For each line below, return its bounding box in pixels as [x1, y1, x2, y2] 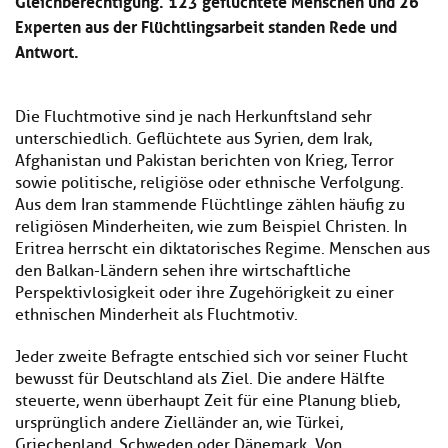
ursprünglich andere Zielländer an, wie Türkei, [15, 413, 343, 434]
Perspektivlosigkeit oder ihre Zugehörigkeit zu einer [15, 283, 394, 304]
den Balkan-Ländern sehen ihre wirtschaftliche [15, 261, 351, 282]
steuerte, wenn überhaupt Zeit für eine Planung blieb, [15, 391, 400, 412]
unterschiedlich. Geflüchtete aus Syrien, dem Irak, [15, 129, 372, 150]
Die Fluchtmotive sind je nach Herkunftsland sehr [15, 107, 372, 128]
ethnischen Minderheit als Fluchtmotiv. [15, 305, 298, 326]
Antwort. [15, 37, 79, 64]
